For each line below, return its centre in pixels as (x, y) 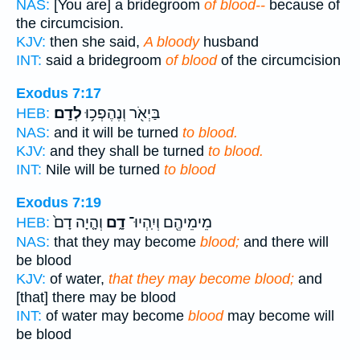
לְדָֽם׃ (68, 113)
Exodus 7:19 (59, 202)
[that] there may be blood (96, 297)
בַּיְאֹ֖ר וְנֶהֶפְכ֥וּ (121, 113)
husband (229, 42)
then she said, (95, 42)
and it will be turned (116, 132)
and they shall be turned (127, 151)
